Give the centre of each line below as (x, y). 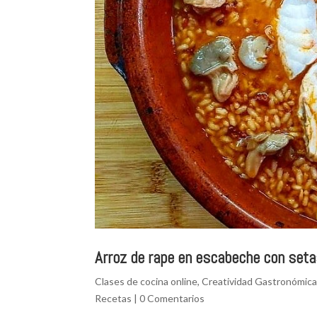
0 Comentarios (172, 298)
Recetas (114, 298)
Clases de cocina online (146, 281)
